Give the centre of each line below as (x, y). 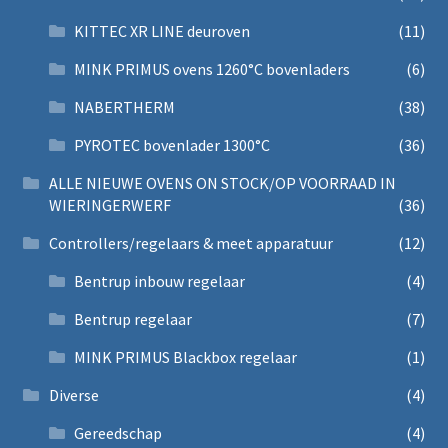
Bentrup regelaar (133, 318)
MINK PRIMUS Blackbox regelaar (186, 356)
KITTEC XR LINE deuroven (162, 30)
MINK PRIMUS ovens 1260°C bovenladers (212, 68)
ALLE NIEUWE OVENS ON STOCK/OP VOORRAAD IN (222, 182)
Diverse (73, 394)
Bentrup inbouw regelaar (160, 280)
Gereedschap (118, 432)
